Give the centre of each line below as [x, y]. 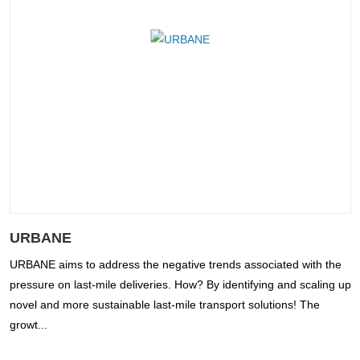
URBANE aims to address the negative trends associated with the [175, 265]
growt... [28, 325]
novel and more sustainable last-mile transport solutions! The [164, 305]
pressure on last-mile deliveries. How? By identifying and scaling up [180, 285]
